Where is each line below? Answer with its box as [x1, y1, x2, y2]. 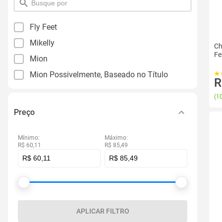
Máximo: [105, 134, 128, 141]
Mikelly [30, 38, 55, 48]
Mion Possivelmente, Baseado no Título [30, 70, 168, 79]
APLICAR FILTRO [76, 207, 129, 215]
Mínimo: [18, 134, 40, 141]
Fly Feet [30, 22, 57, 32]
